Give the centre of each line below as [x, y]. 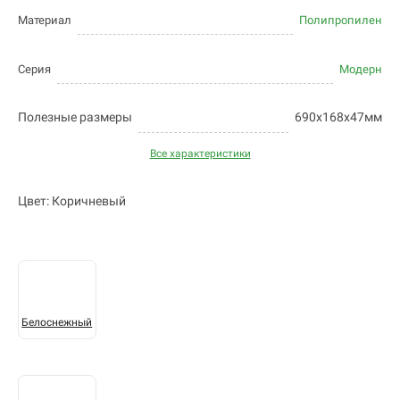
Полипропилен [341, 21]
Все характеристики [200, 154]
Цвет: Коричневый [72, 201]
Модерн [361, 70]
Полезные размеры [75, 117]
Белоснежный [57, 323]
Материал [45, 21]
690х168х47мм [338, 117]
